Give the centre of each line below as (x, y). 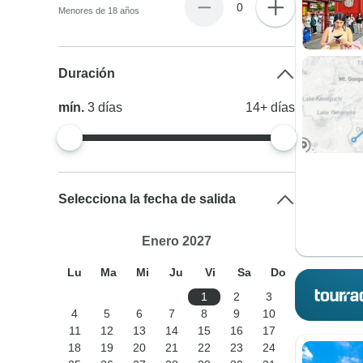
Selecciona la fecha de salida (147, 199)
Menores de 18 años (99, 11)
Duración (87, 73)
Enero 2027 (176, 241)
